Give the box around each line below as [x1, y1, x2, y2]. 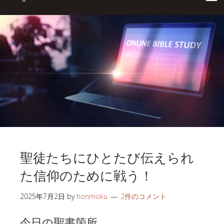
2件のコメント [120, 191, 166, 201]
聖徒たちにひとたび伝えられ [20, 146, 194, 166]
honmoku [76, 191, 107, 201]
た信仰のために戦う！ [20, 164, 153, 184]
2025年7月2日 [20, 191, 65, 201]
